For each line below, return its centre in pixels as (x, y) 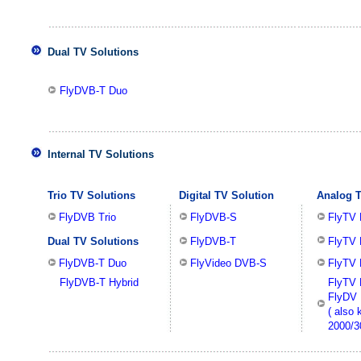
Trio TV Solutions (91, 195)
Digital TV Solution (226, 195)
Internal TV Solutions (101, 154)
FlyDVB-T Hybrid (99, 282)
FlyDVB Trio (87, 217)
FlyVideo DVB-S (228, 263)
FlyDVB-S (214, 217)
